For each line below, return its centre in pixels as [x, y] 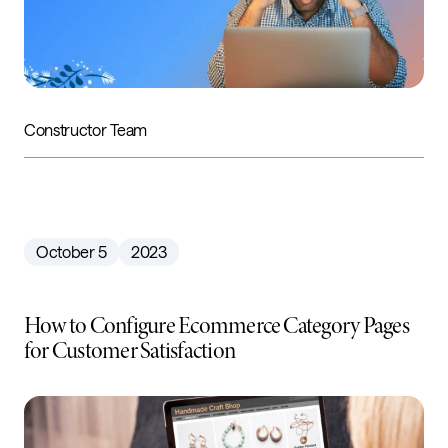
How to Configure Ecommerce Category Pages [216, 325]
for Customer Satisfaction [130, 350]
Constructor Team [85, 129]
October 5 [72, 251]
